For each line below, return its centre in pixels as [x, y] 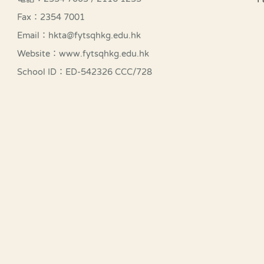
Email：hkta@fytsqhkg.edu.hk [79, 35]
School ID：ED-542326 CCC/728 [84, 72]
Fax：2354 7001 [51, 17]
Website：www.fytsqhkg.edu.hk [83, 54]
